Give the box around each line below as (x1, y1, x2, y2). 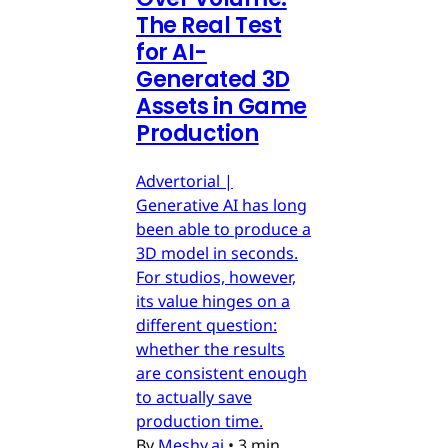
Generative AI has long (136, 194, 307, 217)
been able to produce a (136, 218, 311, 241)
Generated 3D (136, 64, 290, 96)
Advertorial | (136, 170, 233, 193)
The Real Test (136, 10, 282, 42)
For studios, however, (136, 266, 296, 289)
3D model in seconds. (136, 242, 298, 265)
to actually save (136, 386, 252, 409)
